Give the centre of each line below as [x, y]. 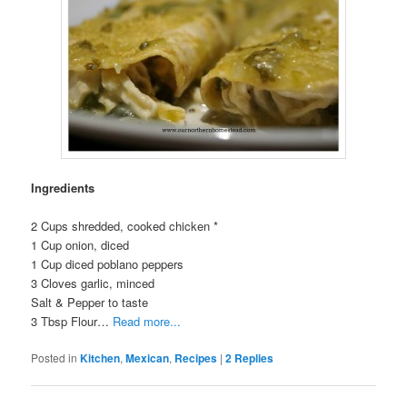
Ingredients [63, 187]
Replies [253, 358]
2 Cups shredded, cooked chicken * [125, 226]
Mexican [148, 358]
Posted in [55, 358]
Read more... [147, 322]
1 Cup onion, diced [80, 245]
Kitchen [100, 358]
